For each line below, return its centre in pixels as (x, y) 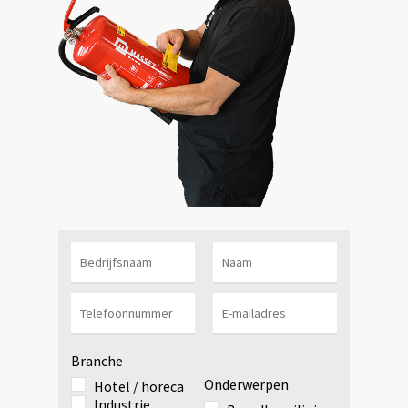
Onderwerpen (246, 384)
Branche (97, 360)
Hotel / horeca (138, 386)
